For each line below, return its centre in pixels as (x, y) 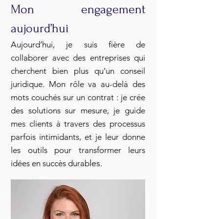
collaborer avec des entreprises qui (78, 58)
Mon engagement (78, 9)
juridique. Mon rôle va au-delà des (78, 84)
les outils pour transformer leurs (78, 150)
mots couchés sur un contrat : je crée (78, 97)
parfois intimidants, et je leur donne (78, 137)
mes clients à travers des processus (78, 124)
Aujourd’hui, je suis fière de (78, 44)
